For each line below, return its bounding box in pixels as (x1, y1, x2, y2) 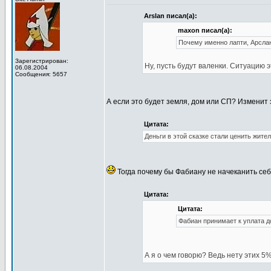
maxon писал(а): (177, 27, 232, 34)
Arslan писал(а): (143, 12, 197, 19)
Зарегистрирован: (15, 57, 68, 64)
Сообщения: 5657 (15, 71, 67, 77)
